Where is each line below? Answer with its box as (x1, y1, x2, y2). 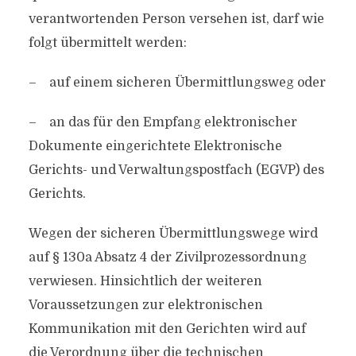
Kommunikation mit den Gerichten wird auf (28, 322, 306, 336)
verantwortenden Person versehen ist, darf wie (28, 12, 324, 26)
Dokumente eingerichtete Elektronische (28, 139, 282, 153)
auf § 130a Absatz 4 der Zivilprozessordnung (28, 250, 307, 265)
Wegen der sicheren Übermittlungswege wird (28, 226, 318, 241)
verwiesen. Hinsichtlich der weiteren (28, 274, 262, 288)
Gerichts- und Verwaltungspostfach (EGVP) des (28, 163, 324, 177)
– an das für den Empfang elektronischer (28, 115, 297, 130)
